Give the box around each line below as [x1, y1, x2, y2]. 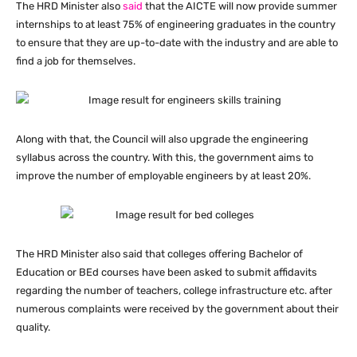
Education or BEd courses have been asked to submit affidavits [16, 266, 317, 279]
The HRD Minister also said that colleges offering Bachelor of [16, 248, 303, 261]
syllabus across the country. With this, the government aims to [16, 151, 313, 164]
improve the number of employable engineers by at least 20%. [16, 170, 311, 182]
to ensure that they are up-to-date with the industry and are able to [16, 37, 338, 49]
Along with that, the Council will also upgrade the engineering [16, 133, 308, 146]
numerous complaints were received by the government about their [16, 303, 339, 316]
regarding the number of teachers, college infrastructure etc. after [16, 284, 332, 297]
